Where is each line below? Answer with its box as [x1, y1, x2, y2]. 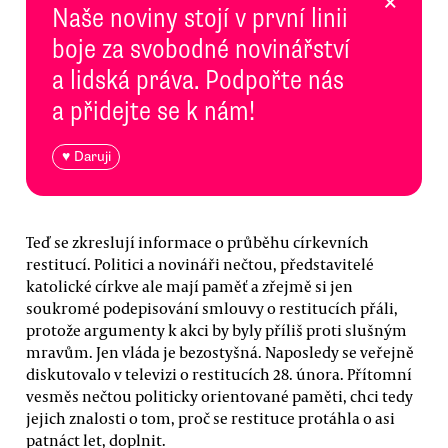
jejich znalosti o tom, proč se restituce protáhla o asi [26, 407, 395, 428]
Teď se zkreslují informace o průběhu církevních [26, 231, 369, 252]
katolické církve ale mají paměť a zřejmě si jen [26, 275, 353, 296]
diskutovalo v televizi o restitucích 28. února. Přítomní [26, 363, 412, 384]
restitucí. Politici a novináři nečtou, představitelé [26, 253, 374, 274]
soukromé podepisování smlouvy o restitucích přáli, [26, 297, 398, 318]
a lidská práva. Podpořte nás [52, 62, 344, 97]
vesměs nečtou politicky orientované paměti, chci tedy [26, 385, 413, 406]
